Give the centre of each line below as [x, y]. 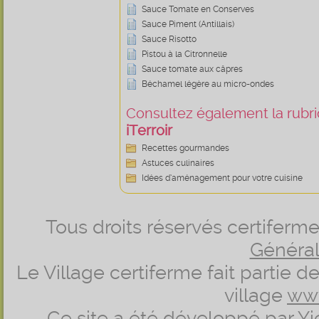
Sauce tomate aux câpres [192, 69]
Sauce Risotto [169, 39]
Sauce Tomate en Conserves [198, 9]
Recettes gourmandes [185, 148]
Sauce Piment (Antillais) [188, 24]
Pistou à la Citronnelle [184, 54]
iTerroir [149, 130]
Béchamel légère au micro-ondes [208, 84]
